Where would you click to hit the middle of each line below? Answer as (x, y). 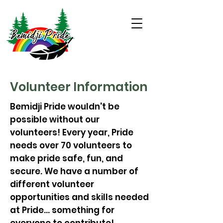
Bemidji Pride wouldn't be (65, 107)
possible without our (55, 119)
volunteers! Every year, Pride (72, 132)
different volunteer (52, 184)
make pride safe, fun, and (66, 158)
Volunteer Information (79, 87)
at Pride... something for (62, 210)
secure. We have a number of (74, 171)
